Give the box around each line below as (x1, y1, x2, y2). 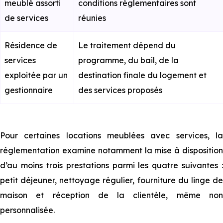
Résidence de (4, 40, 57, 50)
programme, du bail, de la (78, 55, 179, 65)
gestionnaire (4, 85, 53, 95)
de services (4, 13, 48, 23)
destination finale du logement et (78, 70, 207, 80)
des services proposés (78, 85, 162, 95)
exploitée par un (4, 70, 68, 80)
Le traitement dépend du (78, 40, 176, 50)
